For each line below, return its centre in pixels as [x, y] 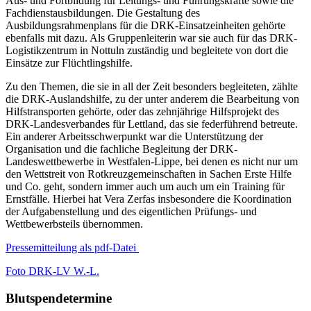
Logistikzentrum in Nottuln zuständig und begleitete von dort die [147, 50]
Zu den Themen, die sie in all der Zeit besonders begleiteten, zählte [152, 86]
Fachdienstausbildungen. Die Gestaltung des [103, 12]
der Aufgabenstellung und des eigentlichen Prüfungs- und [131, 211]
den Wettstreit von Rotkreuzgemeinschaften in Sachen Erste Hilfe [149, 174]
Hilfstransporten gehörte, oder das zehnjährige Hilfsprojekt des [142, 111]
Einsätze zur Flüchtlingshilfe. [69, 62]
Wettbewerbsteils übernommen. [74, 224]
